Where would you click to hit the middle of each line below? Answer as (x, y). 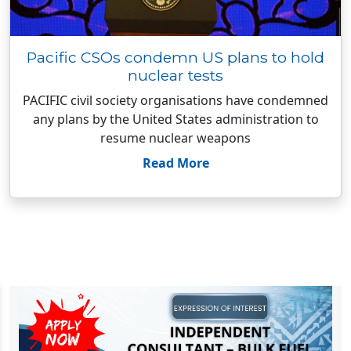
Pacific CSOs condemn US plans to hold (175, 57)
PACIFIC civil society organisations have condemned (175, 100)
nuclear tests (175, 75)
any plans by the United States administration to (175, 119)
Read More (175, 163)
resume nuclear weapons (175, 138)
